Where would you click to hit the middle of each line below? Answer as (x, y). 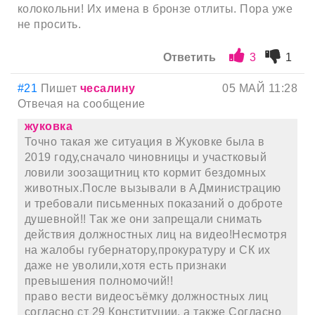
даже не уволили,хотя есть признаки (126, 265)
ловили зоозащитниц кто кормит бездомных (146, 172)
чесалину (108, 88)
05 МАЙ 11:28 (260, 88)
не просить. (50, 24)
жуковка (49, 126)
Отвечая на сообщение (82, 103)
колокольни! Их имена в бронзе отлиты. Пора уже (155, 8)
